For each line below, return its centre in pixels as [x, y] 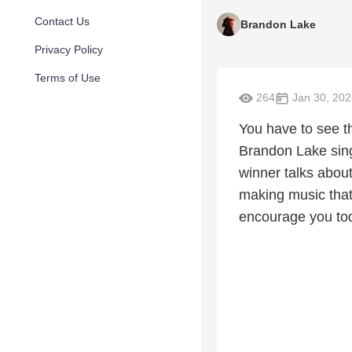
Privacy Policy [69, 49]
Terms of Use [68, 78]
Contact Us [62, 21]
